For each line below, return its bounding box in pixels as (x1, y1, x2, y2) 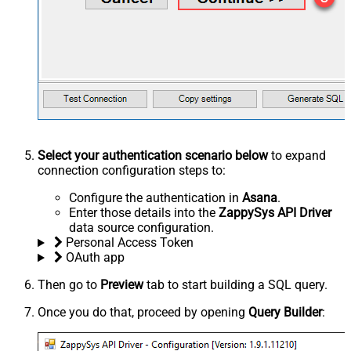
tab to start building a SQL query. (143, 277, 327, 293)
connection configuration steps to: (38, 163, 226, 179)
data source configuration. (69, 220, 214, 236)
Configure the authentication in (69, 190, 242, 206)
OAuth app (65, 250, 125, 266)
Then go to (38, 277, 100, 293)
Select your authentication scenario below (38, 148, 268, 164)
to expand (268, 148, 326, 164)
